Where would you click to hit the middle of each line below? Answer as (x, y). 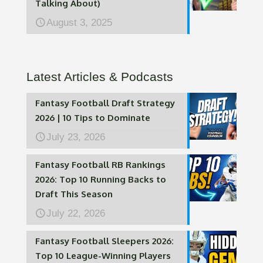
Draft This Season (74, 194)
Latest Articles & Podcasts (100, 77)
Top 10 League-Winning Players (103, 256)
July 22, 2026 (76, 214)
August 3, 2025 (79, 23)
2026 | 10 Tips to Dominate (93, 118)
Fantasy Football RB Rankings (100, 165)
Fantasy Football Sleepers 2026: (104, 241)
